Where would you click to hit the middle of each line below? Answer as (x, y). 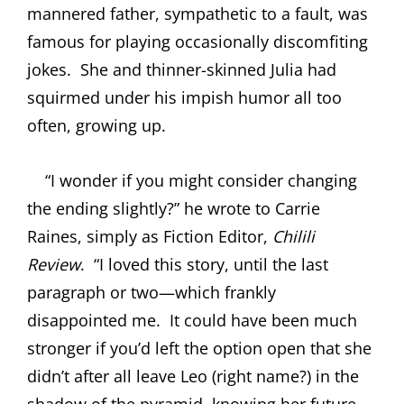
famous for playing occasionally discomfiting (197, 41)
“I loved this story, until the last (211, 264)
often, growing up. (96, 125)
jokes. (49, 69)
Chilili (294, 236)
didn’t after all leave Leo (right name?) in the (193, 376)
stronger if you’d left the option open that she (199, 348)
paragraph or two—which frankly (151, 292)
